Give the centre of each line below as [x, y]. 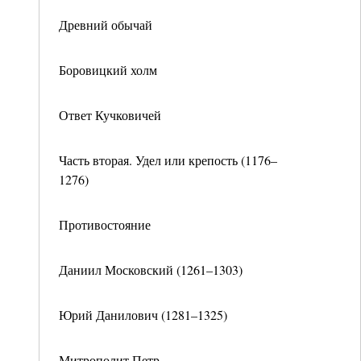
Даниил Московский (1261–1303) [151, 270]
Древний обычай [106, 25]
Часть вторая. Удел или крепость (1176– [168, 160]
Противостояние [105, 224]
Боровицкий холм [108, 70]
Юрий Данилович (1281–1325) [143, 315]
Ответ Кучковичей [110, 115]
